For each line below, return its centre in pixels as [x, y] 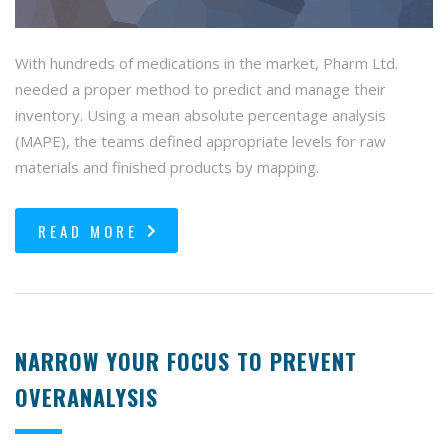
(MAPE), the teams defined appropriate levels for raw [200, 141]
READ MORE [88, 231]
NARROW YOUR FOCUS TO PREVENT [186, 361]
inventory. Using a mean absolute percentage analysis [200, 115]
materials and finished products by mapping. [167, 167]
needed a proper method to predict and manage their [200, 89]
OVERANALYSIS [86, 397]
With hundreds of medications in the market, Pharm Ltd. [206, 63]
